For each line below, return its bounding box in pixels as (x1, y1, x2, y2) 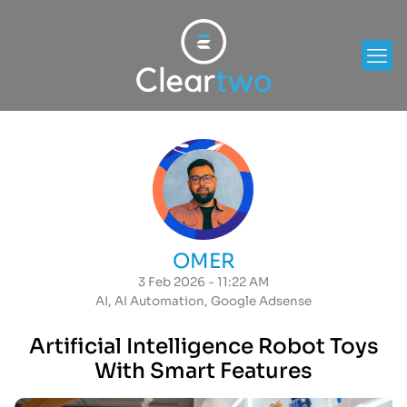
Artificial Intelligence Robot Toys (28, 333, 379, 361)
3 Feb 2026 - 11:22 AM (138, 273, 269, 290)
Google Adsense (211, 293, 312, 309)
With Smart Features (94, 358, 313, 385)
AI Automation (114, 293, 204, 309)
